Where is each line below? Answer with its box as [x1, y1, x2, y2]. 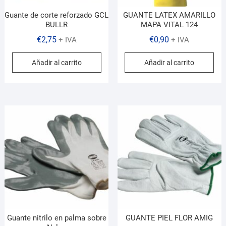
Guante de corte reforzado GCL [5, 10, 109, 20]
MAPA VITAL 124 [141, 20, 198, 29]
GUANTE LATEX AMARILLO [123, 10, 216, 20]
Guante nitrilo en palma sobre [7, 213, 106, 222]
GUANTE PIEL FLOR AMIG [126, 213, 213, 222]
